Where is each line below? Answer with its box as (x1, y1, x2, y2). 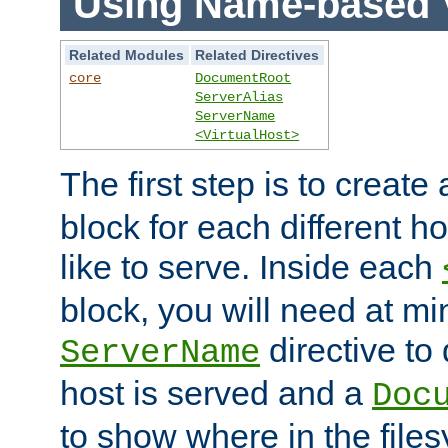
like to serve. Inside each (60, 247, 442, 286)
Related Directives (195, 46, 320, 63)
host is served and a (60, 373, 372, 412)
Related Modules (69, 46, 185, 63)
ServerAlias (195, 88, 284, 105)
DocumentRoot (195, 69, 292, 86)
